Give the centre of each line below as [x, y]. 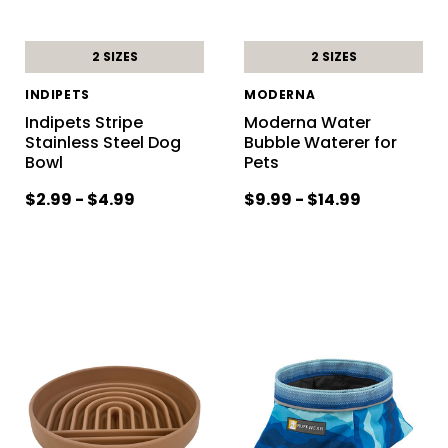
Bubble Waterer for [320, 142]
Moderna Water [307, 122]
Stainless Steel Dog [102, 142]
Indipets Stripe [83, 122]
